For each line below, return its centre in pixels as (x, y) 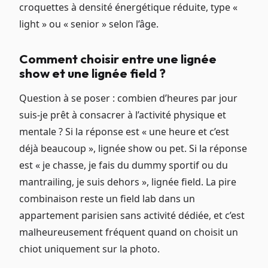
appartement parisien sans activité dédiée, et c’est (132, 216)
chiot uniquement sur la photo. (89, 249)
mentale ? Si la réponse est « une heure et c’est (124, 132)
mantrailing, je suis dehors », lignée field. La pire (128, 182)
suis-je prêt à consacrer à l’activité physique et (123, 115)
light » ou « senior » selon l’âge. (89, 24)
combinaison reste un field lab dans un (107, 199)
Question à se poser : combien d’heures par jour (128, 98)
